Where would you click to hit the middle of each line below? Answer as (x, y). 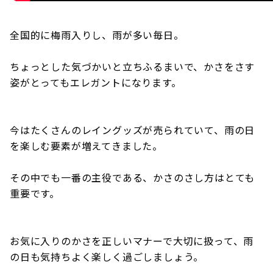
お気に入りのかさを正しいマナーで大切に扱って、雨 (132, 241)
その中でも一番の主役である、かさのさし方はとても (133, 177)
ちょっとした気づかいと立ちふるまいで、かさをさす (133, 66)
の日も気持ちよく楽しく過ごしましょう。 (107, 257)
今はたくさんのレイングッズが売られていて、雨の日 (133, 130)
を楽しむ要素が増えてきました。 (86, 146)
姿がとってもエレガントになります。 (96, 82)
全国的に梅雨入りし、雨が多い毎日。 (97, 35)
